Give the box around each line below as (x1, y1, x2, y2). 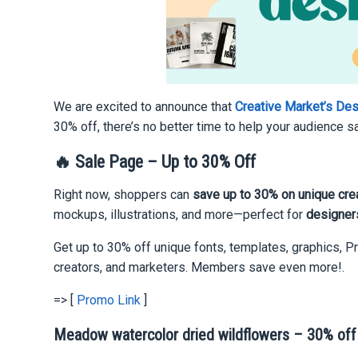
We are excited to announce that (54, 98, 236, 114)
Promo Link (77, 292, 141, 308)
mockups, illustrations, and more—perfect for (54, 206, 307, 222)
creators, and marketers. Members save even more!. (54, 259, 345, 275)
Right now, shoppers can (54, 186, 193, 202)
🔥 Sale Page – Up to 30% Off (54, 151, 257, 172)
